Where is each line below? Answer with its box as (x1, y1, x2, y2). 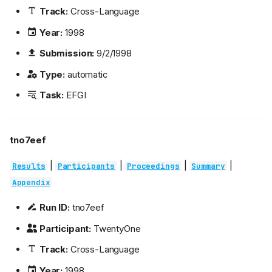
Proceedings (127, 161, 180, 172)
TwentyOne (91, 222, 141, 234)
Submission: (39, 47, 95, 59)
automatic (65, 68, 108, 80)
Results (12, 161, 46, 172)
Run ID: (39, 202, 70, 214)
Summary (191, 161, 225, 172)
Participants (57, 161, 115, 172)
